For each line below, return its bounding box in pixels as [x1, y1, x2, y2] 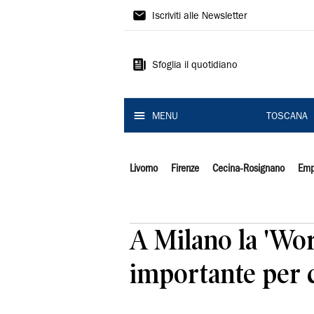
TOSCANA [266, 112, 308, 122]
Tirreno [124, 29, 191, 51]
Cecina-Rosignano [212, 164, 285, 174]
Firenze [170, 164, 199, 174]
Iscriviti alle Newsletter [152, 12, 247, 22]
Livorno [130, 164, 158, 174]
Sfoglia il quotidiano [152, 61, 238, 71]
